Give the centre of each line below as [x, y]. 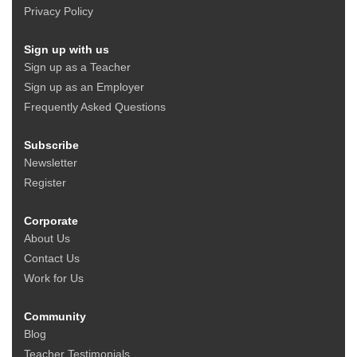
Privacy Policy [59, 12]
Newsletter [51, 163]
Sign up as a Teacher [77, 67]
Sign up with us [67, 50]
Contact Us [52, 259]
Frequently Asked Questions [95, 107]
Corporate [51, 221]
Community [55, 317]
